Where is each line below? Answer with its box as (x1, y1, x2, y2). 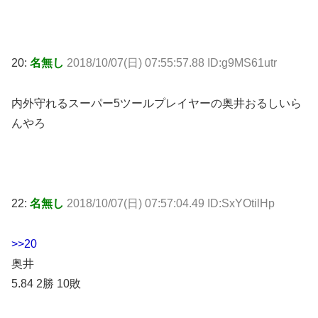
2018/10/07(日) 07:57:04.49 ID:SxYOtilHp (67, 197, 275, 210)
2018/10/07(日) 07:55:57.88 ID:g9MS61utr (67, 56, 277, 69)
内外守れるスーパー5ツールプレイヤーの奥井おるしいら (11, 97, 302, 109)
